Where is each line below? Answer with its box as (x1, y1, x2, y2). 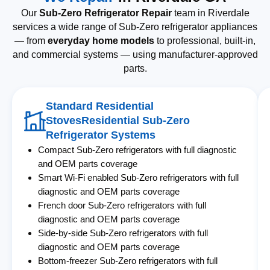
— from (14, 36, 48, 46)
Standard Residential (46, 100, 154, 113)
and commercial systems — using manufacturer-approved (12, 49, 258, 60)
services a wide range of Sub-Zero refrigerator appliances (13, 22, 257, 33)
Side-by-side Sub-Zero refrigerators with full (38, 228, 209, 239)
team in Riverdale (171, 8, 250, 19)
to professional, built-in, (154, 36, 256, 46)
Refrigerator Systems (46, 129, 155, 142)
